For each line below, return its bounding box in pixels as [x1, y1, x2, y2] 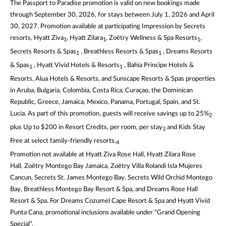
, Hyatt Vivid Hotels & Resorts [32, 61, 120, 69]
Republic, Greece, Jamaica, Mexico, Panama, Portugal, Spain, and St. [10, 98, 200, 105]
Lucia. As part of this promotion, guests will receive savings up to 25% [10, 109, 209, 117]
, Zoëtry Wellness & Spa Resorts [106, 34, 197, 41]
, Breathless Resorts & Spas [79, 47, 158, 55]
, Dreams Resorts [161, 47, 212, 55]
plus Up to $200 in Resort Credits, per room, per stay [10, 123, 162, 131]
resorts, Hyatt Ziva [10, 34, 64, 41]
